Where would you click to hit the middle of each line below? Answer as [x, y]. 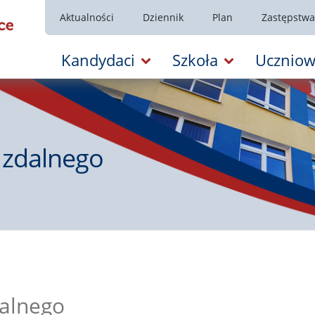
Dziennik [163, 17]
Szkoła [195, 60]
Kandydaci [98, 60]
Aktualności [86, 17]
